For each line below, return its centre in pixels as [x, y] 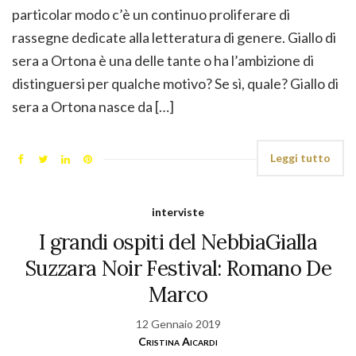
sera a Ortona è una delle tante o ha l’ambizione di [163, 61]
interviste [178, 212]
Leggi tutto [300, 158]
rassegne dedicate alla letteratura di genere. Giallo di [174, 38]
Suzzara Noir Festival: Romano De [178, 269]
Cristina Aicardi [178, 342]
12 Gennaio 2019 [178, 324]
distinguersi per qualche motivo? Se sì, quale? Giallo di [175, 84]
